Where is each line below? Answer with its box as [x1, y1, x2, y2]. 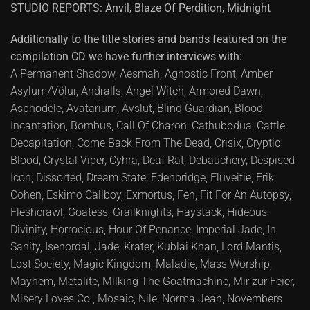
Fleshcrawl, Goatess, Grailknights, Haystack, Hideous [10, 205, 267, 219]
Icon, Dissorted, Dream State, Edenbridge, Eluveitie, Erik [10, 170, 274, 184]
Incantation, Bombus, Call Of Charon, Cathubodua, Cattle [10, 118, 285, 132]
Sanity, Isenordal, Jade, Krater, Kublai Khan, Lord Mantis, [10, 239, 282, 253]
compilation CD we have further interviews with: [10, 49, 242, 63]
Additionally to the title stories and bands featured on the [10, 32, 286, 46]
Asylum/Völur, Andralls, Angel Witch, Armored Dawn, [10, 84, 263, 98]
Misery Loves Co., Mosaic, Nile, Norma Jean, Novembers [10, 291, 282, 305]
